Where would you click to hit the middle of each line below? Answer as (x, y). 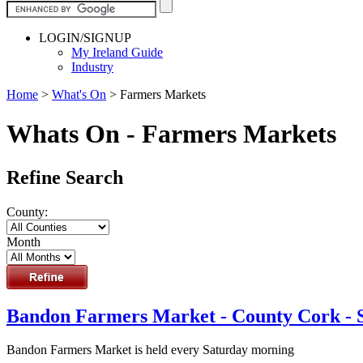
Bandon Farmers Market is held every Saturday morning (150, 350)
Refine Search (65, 177)
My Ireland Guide (117, 52)
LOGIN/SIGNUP (85, 37)
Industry (92, 66)
